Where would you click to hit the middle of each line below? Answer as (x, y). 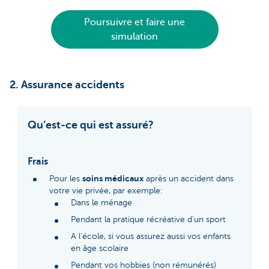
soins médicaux (113, 179)
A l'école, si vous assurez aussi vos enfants (151, 237)
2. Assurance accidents (67, 84)
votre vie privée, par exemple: (106, 191)
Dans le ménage (101, 203)
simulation (134, 36)
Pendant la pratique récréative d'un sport (148, 220)
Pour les (66, 179)
